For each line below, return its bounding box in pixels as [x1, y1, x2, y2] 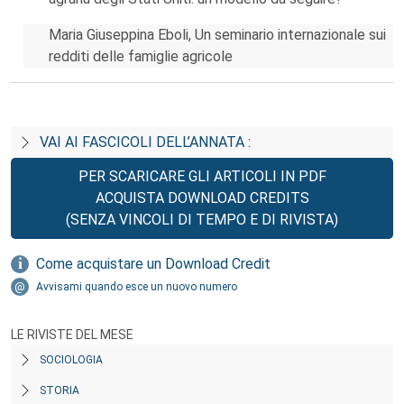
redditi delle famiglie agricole [49, 48, 233, 65]
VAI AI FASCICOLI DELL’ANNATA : [40, 133, 251, 151]
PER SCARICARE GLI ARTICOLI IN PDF [78, 168, 326, 185]
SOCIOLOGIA [40, 353, 103, 366]
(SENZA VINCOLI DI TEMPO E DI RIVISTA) [66, 211, 338, 228]
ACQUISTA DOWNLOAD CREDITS [95, 189, 309, 207]
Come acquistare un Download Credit [36, 255, 271, 272]
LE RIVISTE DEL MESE [11, 327, 133, 342]
